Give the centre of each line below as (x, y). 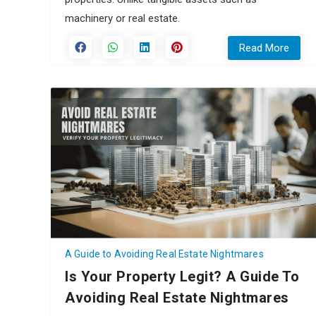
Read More (264, 48)
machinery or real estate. (122, 18)
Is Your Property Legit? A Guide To (182, 276)
